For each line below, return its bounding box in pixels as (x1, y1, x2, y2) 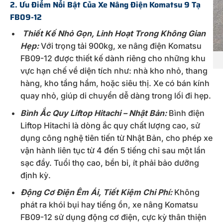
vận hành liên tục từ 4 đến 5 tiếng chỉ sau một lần (20, 145, 206, 155)
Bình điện (166, 108, 205, 118)
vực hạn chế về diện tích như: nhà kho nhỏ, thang (20, 66, 208, 76)
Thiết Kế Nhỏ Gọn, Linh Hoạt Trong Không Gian (22, 28, 206, 39)
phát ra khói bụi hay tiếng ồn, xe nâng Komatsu (20, 200, 198, 210)
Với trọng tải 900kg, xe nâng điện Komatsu (38, 41, 202, 51)
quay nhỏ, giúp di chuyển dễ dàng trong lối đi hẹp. (20, 91, 211, 101)
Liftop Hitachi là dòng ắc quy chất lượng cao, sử (20, 120, 200, 130)
